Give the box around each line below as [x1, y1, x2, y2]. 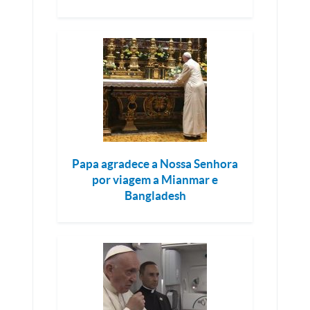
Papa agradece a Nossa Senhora [72, 157, 238, 170]
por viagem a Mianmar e [92, 173, 218, 186]
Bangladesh [124, 189, 186, 202]
